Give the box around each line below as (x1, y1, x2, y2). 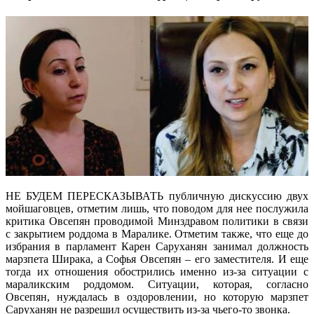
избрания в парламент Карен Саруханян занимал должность (6, 240, 308, 252)
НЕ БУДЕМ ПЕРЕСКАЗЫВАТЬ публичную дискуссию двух (6, 189, 308, 202)
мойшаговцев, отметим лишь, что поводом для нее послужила (6, 202, 308, 214)
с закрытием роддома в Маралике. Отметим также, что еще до (6, 227, 308, 240)
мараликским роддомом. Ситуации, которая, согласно (6, 278, 308, 290)
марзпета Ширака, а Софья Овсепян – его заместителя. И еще (6, 252, 308, 265)
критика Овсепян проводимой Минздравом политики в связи (6, 214, 308, 227)
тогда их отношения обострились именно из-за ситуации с (6, 265, 308, 278)
